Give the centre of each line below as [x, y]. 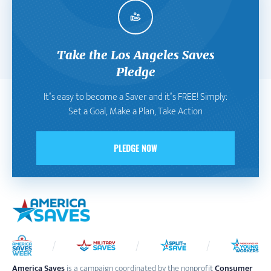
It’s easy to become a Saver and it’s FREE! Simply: [135, 97]
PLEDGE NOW [135, 148]
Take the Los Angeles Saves [135, 54]
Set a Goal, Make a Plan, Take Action [135, 111]
